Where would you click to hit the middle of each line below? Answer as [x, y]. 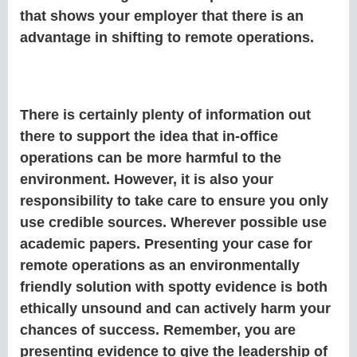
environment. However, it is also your [147, 180]
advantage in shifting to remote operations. [171, 38]
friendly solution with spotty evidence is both [174, 287]
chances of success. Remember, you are [158, 330]
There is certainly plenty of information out [165, 115]
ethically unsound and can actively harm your [175, 309]
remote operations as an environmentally [160, 266]
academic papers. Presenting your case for [166, 244]
